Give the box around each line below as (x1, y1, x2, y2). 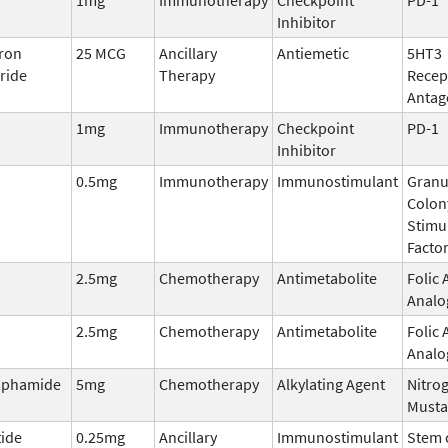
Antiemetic (277, 42, 349, 63)
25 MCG (76, 42, 126, 63)
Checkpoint (277, 117, 354, 138)
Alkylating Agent (277, 373, 385, 394)
